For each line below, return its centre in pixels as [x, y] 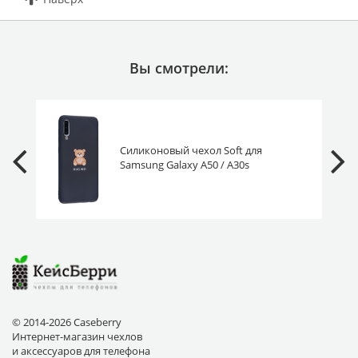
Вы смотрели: [179, 68]
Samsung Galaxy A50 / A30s [184, 165]
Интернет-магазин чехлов [77, 336]
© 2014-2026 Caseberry [67, 322]
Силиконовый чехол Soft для [191, 151]
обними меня [153, 179]
